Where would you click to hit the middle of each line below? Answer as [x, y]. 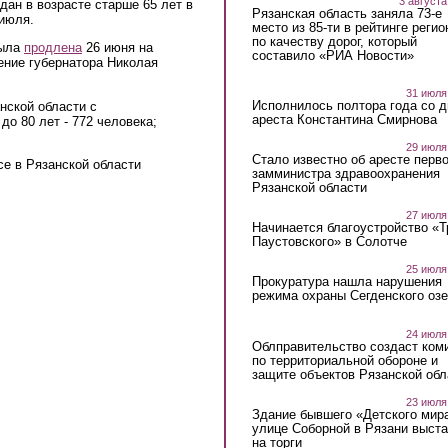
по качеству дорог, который [334, 41]
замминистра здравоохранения [345, 174]
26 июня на [117, 48]
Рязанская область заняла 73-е [346, 13]
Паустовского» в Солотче [329, 242]
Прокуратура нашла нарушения [346, 282]
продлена [53, 48]
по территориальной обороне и [344, 360]
